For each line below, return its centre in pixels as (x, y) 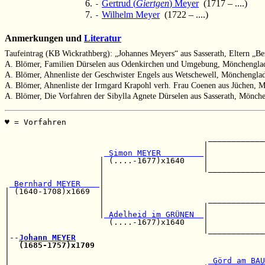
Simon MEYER (154, 153)
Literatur (103, 38)
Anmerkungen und (44, 38)
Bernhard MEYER (54, 184)
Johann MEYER (47, 238)
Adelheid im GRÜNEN (154, 215)
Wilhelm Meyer (131, 14)
